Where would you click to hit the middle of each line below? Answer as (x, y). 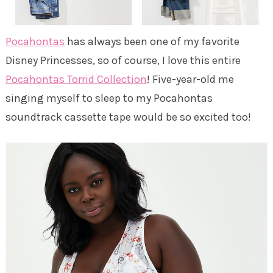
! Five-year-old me (190, 80)
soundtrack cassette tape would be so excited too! (128, 117)
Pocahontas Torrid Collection (76, 80)
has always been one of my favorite (152, 42)
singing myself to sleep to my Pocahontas (109, 98)
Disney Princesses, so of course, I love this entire (123, 61)
